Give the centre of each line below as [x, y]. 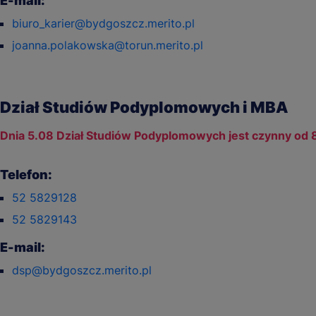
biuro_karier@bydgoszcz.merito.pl [103, 23]
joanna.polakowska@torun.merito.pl [108, 45]
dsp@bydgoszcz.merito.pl [82, 270]
